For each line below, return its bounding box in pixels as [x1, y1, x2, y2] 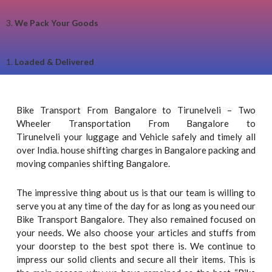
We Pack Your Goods [15, 17, 98, 28]
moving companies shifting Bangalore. [16, 157, 171, 169]
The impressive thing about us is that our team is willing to [16, 187, 256, 199]
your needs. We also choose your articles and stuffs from [16, 227, 256, 239]
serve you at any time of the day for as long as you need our [16, 200, 256, 212]
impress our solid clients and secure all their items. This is [16, 254, 256, 265]
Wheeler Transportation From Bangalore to [16, 117, 256, 129]
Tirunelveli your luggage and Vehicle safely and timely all [16, 131, 256, 142]
